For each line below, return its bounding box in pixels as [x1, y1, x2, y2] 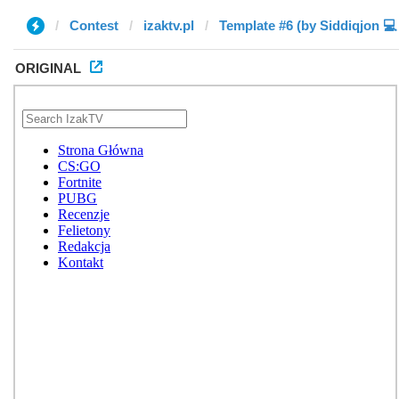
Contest [69, 18, 118, 33]
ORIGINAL [15, 61, 81, 76]
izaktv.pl [143, 18, 194, 33]
